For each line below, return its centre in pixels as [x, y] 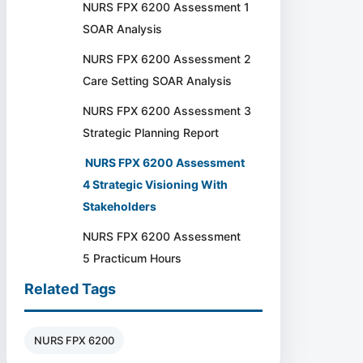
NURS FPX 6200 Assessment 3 [167, 111]
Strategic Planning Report [151, 132]
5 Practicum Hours [132, 258]
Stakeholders [120, 206]
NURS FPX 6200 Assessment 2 [167, 59]
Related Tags [70, 289]
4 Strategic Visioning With [156, 184]
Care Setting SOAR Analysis [159, 81]
